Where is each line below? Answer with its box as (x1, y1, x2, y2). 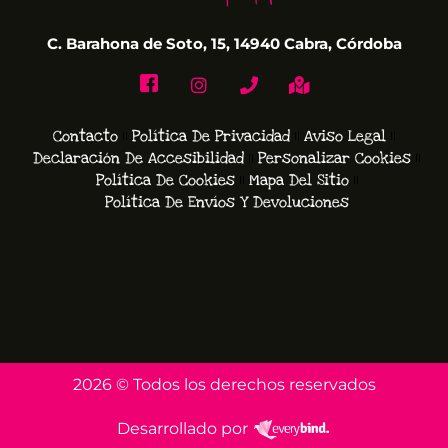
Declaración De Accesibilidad (33, 148, 244, 169)
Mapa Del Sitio (248, 170, 349, 191)
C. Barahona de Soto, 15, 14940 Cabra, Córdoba (46, 34, 402, 54)
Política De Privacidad (132, 126, 290, 147)
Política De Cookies (95, 170, 235, 191)
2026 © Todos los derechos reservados (72, 375, 376, 395)
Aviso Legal (304, 126, 386, 147)
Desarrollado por (116, 419, 252, 439)
